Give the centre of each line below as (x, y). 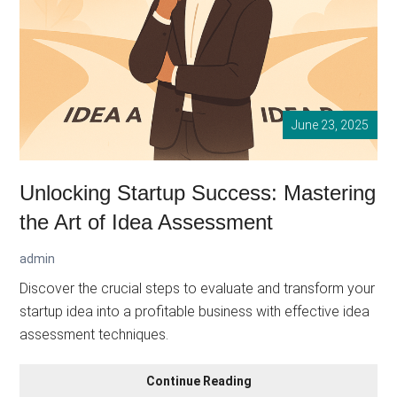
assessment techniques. (94, 334)
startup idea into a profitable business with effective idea (195, 311)
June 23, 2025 (330, 125)
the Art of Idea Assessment (147, 222)
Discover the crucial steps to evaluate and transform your (198, 288)
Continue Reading (198, 381)
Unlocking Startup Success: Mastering (198, 192)
